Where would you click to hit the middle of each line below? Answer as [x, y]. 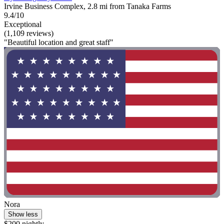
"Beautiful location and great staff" [59, 42]
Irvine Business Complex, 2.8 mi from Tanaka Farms [87, 6]
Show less [23, 214]
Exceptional [23, 24]
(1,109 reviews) [29, 33]
